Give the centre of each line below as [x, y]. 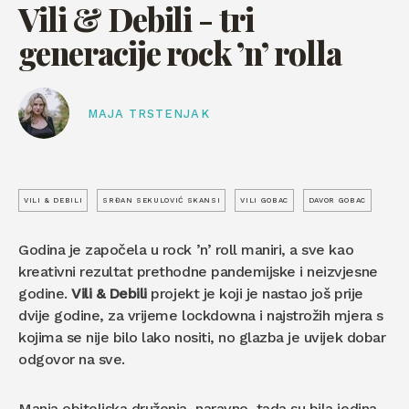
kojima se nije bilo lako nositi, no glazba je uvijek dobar [202, 337]
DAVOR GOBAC [337, 200]
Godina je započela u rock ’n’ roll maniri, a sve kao [186, 250]
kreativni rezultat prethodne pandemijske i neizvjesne [198, 272]
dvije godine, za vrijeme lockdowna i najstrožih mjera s [201, 315]
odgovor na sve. [72, 359]
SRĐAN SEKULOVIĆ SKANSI [162, 200]
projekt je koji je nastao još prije [255, 294]
